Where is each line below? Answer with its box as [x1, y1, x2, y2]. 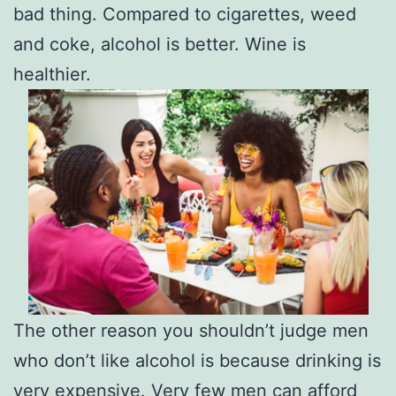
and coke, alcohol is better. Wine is [13, 33, 306, 55]
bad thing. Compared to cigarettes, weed [13, 3, 356, 25]
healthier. [13, 63, 91, 85]
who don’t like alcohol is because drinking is [13, 349, 381, 371]
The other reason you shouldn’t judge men [13, 319, 369, 341]
